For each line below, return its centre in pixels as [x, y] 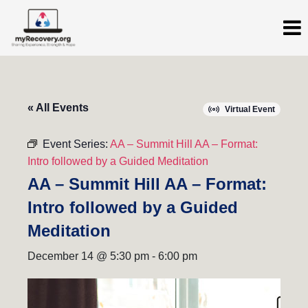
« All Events [58, 107]
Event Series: [76, 144]
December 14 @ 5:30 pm [88, 256]
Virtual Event [250, 109]
